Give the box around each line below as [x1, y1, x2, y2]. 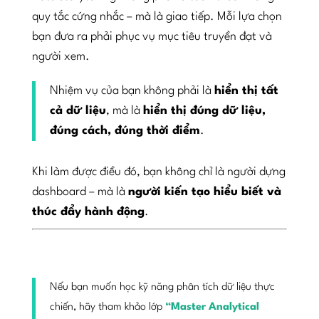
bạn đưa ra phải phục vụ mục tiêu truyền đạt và [31, 30, 272, 43]
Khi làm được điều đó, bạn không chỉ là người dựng [31, 165, 286, 178]
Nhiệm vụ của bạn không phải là [49, 84, 214, 97]
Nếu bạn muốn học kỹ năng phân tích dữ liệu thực [49, 281, 275, 293]
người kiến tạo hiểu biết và [127, 185, 281, 198]
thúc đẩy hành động [31, 205, 145, 218]
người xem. [31, 50, 90, 63]
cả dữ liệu [49, 104, 106, 117]
